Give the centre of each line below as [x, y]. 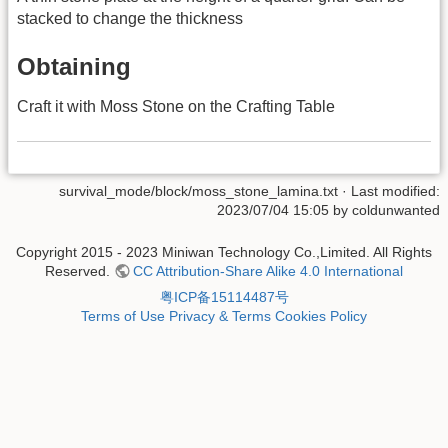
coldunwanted [396, 210]
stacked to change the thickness [130, 19]
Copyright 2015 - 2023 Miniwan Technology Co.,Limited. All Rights [224, 251]
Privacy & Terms [220, 315]
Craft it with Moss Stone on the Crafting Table [176, 107]
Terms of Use [123, 315]
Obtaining [74, 66]
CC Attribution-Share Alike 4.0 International [268, 270]
